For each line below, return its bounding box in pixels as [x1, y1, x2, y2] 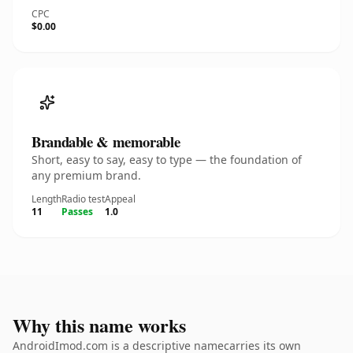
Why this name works [13, 311, 186, 339]
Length [32, 192, 61, 206]
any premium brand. [32, 168, 141, 183]
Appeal [105, 192, 136, 206]
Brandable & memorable [32, 131, 180, 152]
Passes [61, 205, 93, 218]
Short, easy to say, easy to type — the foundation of [32, 152, 302, 167]
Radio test [61, 192, 105, 206]
